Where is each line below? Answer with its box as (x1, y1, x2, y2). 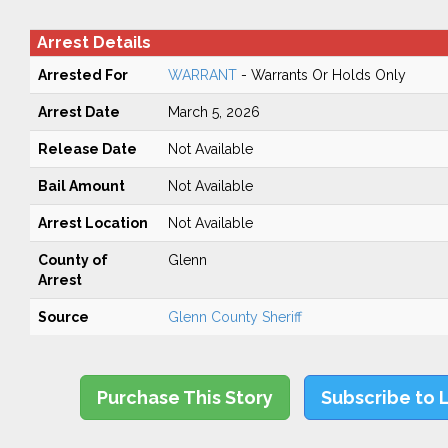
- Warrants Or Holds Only (236, 67, 406, 83)
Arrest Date (37, 104, 120, 120)
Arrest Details (36, 33, 151, 52)
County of (37, 252, 108, 268)
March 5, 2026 (167, 104, 260, 120)
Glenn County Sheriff (167, 309, 302, 325)
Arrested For (37, 67, 128, 83)
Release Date (37, 141, 137, 157)
